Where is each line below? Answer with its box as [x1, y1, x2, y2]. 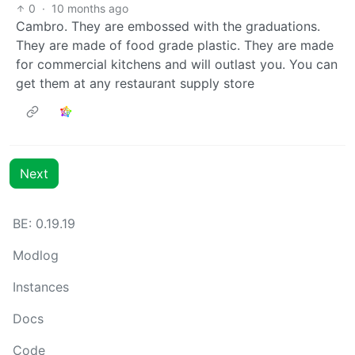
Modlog [13, 247, 59, 264]
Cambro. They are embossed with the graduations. [16, 18, 320, 35]
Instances [13, 279, 69, 296]
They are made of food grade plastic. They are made [16, 37, 334, 54]
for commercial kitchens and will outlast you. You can [16, 56, 338, 73]
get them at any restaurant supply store [16, 75, 254, 92]
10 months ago [52, 2, 129, 16]
